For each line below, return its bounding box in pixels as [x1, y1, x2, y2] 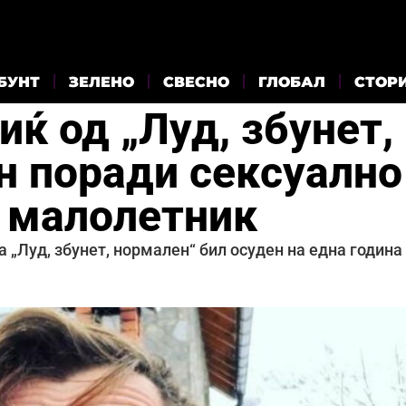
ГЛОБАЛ [258, 72, 325, 91]
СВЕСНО [163, 72, 229, 91]
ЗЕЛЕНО [69, 72, 134, 91]
